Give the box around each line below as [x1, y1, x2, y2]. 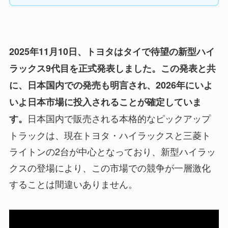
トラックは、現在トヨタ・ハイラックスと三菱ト [9, 128, 211, 141]
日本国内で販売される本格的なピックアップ [27, 111, 211, 125]
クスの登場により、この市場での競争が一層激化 [9, 160, 211, 174]
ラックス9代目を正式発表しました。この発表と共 [9, 61, 216, 75]
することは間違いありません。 [9, 177, 137, 190]
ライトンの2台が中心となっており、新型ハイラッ [9, 144, 216, 158]
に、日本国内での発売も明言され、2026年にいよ [9, 78, 213, 92]
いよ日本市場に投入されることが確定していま [9, 95, 202, 108]
